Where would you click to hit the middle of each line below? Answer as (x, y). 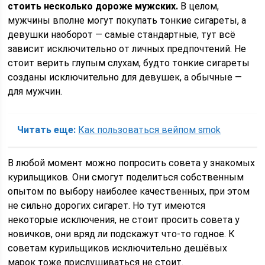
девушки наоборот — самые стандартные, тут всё (122, 35)
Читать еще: (47, 130)
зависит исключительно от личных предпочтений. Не (127, 49)
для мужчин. (35, 91)
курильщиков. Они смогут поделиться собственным (126, 177)
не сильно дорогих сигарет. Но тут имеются (107, 206)
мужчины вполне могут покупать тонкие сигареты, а (127, 20)
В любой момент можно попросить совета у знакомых (132, 163)
